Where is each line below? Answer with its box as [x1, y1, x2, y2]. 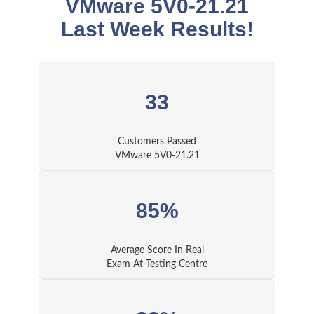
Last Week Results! [60, 18, 254, 41]
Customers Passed [118, 137, 196, 147]
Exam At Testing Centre [107, 259, 207, 270]
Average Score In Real [110, 245, 204, 256]
